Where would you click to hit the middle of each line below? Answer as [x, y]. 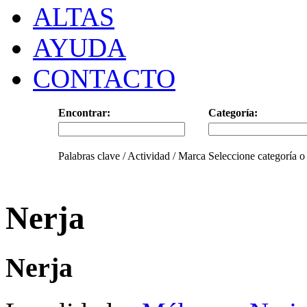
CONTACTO [104, 78]
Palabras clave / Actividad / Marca [132, 156]
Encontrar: [84, 113]
